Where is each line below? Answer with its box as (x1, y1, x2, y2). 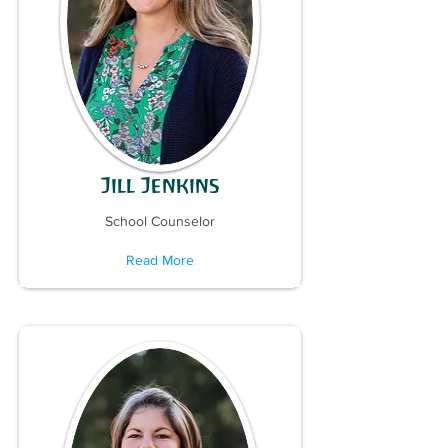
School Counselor (105, 213, 215, 229)
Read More (126, 252, 194, 268)
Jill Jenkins (100, 173, 220, 198)
